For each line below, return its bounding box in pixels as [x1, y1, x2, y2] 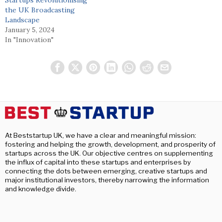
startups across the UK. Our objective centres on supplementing [5, 149, 213, 158]
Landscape [5, 15, 40, 24]
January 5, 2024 [5, 25, 55, 34]
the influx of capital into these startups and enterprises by [5, 158, 191, 166]
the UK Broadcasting [5, 5, 75, 14]
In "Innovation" [5, 35, 54, 44]
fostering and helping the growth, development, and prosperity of [5, 140, 216, 149]
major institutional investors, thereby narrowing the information [5, 176, 209, 184]
